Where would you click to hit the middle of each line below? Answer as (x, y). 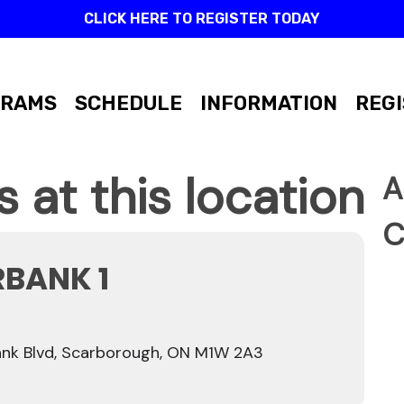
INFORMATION (269, 103)
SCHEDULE (129, 103)
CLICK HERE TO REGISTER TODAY (202, 18)
